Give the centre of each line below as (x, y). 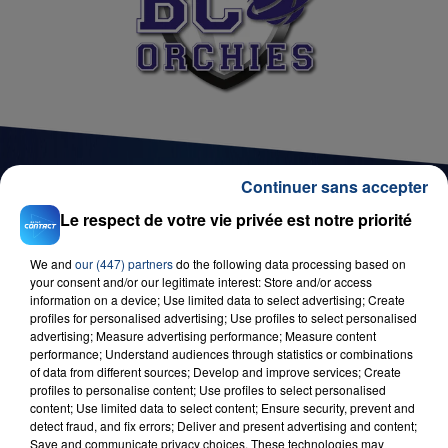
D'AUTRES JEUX (110, 242)
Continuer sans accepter (334, 186)
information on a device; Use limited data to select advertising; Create (217, 299)
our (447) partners (124, 263)
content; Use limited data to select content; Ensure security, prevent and (222, 407)
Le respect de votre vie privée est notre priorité (236, 219)
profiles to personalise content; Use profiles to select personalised (208, 389)
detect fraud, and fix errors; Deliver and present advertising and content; (223, 425)
